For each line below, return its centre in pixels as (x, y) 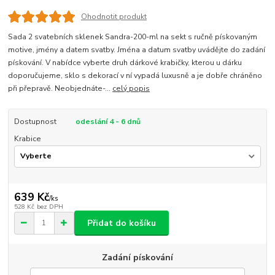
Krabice (27, 139)
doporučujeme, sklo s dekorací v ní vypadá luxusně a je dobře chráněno (135, 76)
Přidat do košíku (122, 223)
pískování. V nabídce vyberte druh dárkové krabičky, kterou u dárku (125, 63)
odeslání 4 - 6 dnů (108, 122)
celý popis (131, 89)
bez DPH (50, 207)
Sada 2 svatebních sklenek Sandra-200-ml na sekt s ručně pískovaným (133, 37)
